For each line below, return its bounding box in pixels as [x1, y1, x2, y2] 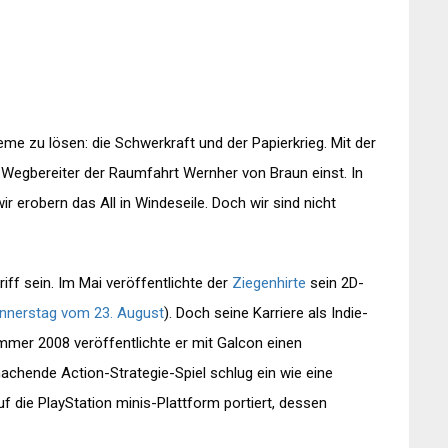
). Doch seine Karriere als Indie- [164, 304, 368, 323]
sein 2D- [306, 274, 364, 293]
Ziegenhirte [232, 274, 306, 293]
